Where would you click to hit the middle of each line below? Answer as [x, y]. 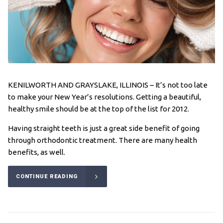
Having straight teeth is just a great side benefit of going [104, 128]
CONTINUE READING [47, 176]
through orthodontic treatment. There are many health [102, 140]
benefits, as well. [36, 152]
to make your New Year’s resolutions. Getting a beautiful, [104, 97]
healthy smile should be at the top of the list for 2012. [98, 109]
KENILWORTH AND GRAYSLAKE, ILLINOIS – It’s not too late [108, 85]
